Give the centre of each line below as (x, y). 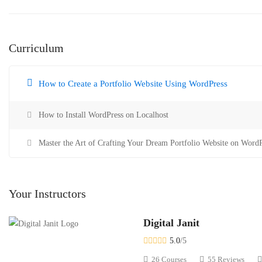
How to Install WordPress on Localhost (104, 115)
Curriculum (36, 48)
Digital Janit (171, 223)
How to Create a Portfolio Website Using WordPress (133, 84)
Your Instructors (47, 194)
